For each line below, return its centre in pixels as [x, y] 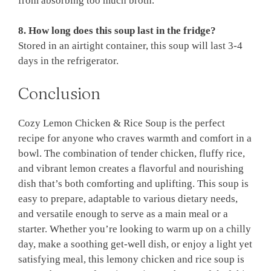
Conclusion [59, 93]
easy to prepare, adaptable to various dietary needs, [128, 198]
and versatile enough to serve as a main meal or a [123, 214]
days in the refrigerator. [68, 61]
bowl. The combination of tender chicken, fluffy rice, [132, 153]
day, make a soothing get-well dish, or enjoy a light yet [135, 244]
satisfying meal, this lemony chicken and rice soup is [131, 259]
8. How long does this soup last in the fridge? [117, 31]
